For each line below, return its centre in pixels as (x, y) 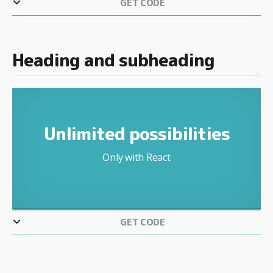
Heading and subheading (113, 59)
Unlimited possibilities (136, 133)
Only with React (136, 157)
